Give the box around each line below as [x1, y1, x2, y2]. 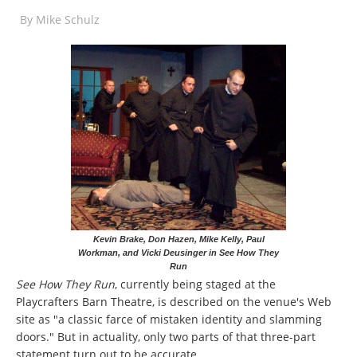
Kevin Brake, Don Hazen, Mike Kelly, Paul [92, 233, 265, 244]
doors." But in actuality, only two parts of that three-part [16, 328, 316, 344]
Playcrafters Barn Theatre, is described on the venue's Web [16, 293, 331, 309]
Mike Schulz [36, 12, 100, 27]
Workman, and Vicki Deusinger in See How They [78, 247, 279, 257]
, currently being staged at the [115, 276, 276, 292]
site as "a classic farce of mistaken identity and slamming [16, 311, 322, 327]
